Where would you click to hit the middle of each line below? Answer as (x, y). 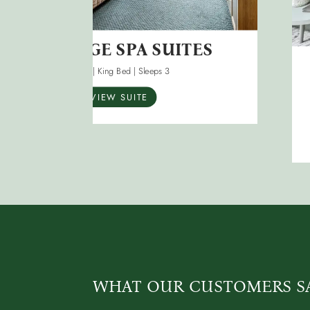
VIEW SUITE (119, 97)
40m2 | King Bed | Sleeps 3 (119, 71)
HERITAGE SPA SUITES (119, 50)
